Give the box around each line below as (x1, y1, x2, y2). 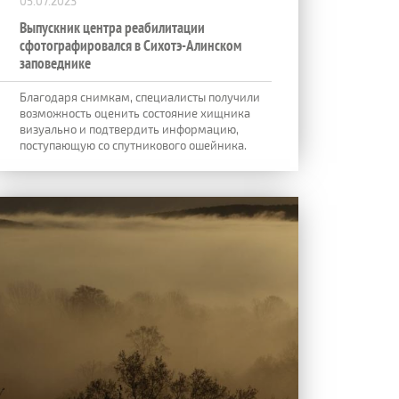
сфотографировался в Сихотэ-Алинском (20, 35, 241, 55)
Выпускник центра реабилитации (20, 17, 205, 37)
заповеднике (20, 53, 91, 73)
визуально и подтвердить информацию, (20, 121, 239, 136)
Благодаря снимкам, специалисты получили (20, 89, 260, 104)
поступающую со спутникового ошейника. (20, 137, 247, 152)
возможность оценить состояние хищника (20, 105, 250, 120)
